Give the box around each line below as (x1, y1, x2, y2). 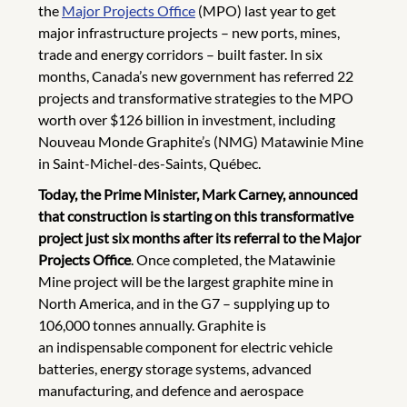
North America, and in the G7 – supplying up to (38, 294, 330, 312)
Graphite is (197, 316, 266, 333)
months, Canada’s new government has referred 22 (38, 67, 353, 84)
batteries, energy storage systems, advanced (38, 360, 312, 377)
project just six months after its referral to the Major (38, 229, 361, 246)
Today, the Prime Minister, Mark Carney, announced (38, 185, 358, 203)
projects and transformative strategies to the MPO (38, 89, 353, 106)
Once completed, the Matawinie (136, 251, 335, 268)
